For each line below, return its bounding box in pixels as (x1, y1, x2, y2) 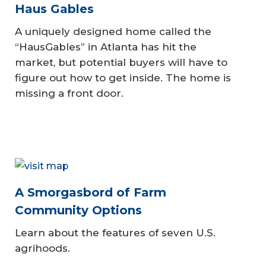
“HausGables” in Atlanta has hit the (15, 41, 197, 53)
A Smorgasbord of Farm (15, 185, 166, 199)
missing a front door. (15, 87, 123, 100)
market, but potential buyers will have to (15, 56, 227, 69)
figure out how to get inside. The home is (15, 72, 231, 84)
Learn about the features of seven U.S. (15, 226, 216, 239)
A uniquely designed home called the (15, 26, 211, 38)
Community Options (15, 202, 142, 217)
